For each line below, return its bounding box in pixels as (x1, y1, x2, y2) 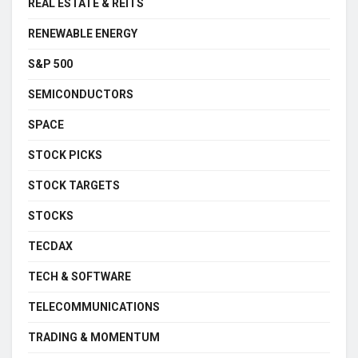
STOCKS (28, 209, 74, 222)
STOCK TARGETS (28, 178, 120, 192)
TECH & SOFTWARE (28, 269, 131, 283)
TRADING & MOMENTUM (28, 330, 160, 344)
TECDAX (28, 239, 73, 253)
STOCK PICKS (28, 148, 102, 161)
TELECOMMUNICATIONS (28, 300, 160, 313)
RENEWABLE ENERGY (28, 26, 137, 40)
